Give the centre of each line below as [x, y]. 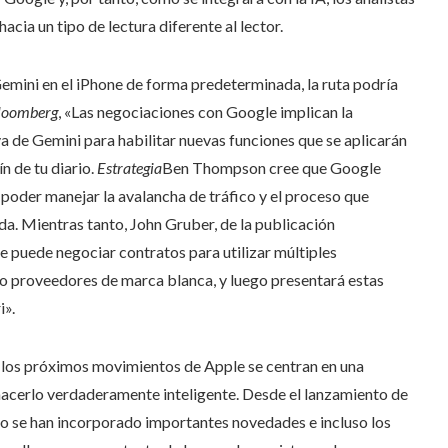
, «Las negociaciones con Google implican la [205, 111]
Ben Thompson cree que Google [271, 167]
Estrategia [129, 167]
